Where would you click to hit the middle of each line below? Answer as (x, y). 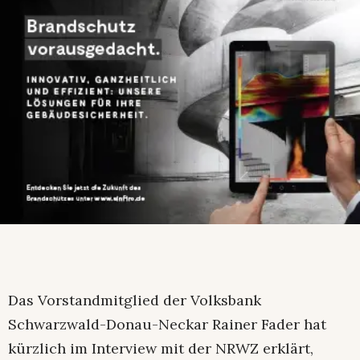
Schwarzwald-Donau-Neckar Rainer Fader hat (167, 324)
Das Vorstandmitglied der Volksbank (135, 300)
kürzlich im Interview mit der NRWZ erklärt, (161, 348)
